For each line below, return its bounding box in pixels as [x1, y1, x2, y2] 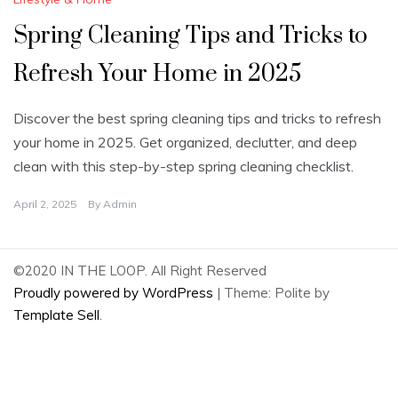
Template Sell [13, 306, 99, 324]
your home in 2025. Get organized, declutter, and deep [13, 133, 357, 152]
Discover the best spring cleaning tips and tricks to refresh [13, 109, 381, 128]
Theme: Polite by [224, 284, 330, 302]
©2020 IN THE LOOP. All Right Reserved [13, 262, 267, 280]
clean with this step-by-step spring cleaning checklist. [13, 157, 354, 176]
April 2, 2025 [13, 197, 76, 211]
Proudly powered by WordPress [13, 284, 217, 302]
